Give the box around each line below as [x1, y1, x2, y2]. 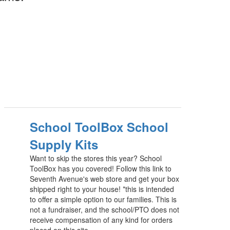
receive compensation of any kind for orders [30, 215, 173, 225]
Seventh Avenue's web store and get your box [30, 174, 180, 184]
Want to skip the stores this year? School [30, 153, 162, 163]
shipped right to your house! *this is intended [30, 184, 175, 194]
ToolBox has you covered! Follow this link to [30, 163, 172, 174]
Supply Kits [30, 136, 99, 153]
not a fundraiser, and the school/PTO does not [30, 204, 180, 215]
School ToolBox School [30, 118, 169, 136]
